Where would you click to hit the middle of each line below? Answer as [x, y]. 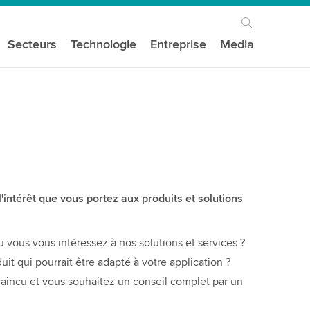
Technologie [104, 44]
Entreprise [179, 44]
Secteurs [33, 44]
